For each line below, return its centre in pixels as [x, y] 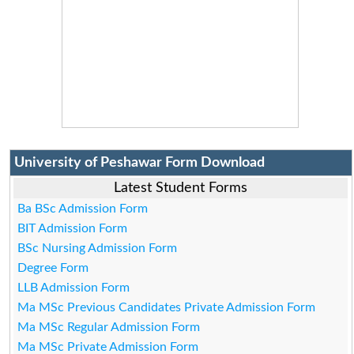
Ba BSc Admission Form [83, 208]
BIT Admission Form [73, 228]
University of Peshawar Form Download [139, 162]
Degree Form [53, 267]
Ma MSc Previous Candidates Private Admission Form [167, 307]
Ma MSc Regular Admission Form [109, 327]
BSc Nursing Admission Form [98, 248]
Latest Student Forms [181, 188]
